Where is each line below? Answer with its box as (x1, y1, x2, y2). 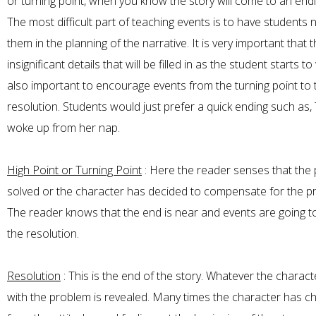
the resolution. (7, 226, 79, 242)
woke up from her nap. (7, 120, 120, 136)
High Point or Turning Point (7, 162, 142, 178)
